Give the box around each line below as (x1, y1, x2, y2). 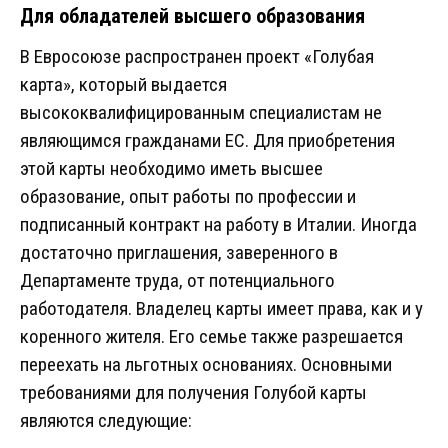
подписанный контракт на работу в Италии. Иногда (20, 213, 417, 237)
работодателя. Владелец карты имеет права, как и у (20, 297, 423, 321)
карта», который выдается (20, 73, 227, 97)
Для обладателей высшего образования (20, 4, 365, 29)
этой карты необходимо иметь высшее (20, 157, 323, 181)
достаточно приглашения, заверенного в (20, 241, 338, 265)
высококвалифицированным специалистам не (20, 101, 382, 125)
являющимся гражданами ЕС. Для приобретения (20, 129, 395, 153)
